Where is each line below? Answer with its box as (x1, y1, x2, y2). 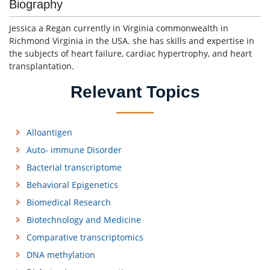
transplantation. (9, 60, 74, 72)
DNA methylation (26, 249, 95, 260)
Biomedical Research (26, 196, 111, 208)
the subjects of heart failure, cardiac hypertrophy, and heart (9, 48, 252, 59)
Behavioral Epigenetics (26, 179, 118, 190)
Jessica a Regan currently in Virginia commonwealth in (9, 22, 228, 34)
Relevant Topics (70, 83, 200, 101)
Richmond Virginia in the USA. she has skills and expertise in (9, 35, 254, 46)
